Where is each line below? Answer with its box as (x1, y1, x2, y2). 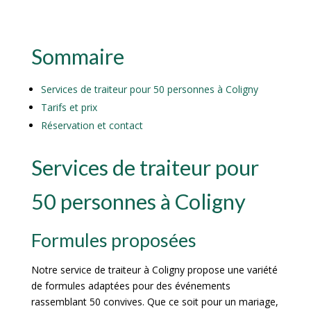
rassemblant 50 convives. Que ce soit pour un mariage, (31, 295, 278, 309)
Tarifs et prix (40, 101, 97, 115)
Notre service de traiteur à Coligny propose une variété (31, 263, 278, 277)
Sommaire (31, 44, 124, 70)
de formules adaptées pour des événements (31, 279, 230, 293)
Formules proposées (31, 229, 196, 252)
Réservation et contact (40, 119, 143, 133)
